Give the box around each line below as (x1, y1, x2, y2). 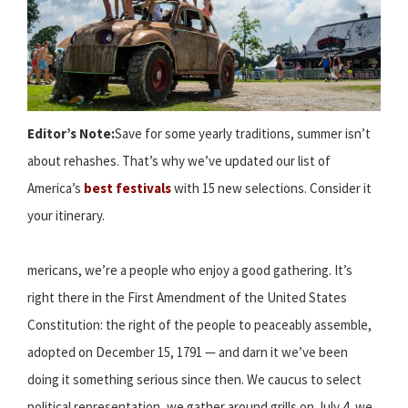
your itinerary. (27, 207, 105, 225)
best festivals (84, 179, 171, 198)
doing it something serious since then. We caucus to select (27, 371, 362, 389)
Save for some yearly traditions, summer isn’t (115, 125, 371, 143)
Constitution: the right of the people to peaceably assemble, (27, 316, 372, 334)
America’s (27, 179, 84, 198)
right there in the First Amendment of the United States (27, 289, 347, 307)
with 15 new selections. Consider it (171, 179, 372, 198)
